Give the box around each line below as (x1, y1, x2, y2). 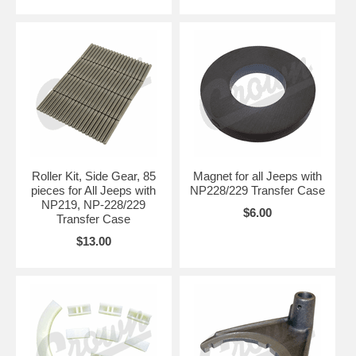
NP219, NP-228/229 (41, 197, 146, 211)
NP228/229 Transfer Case (189, 183, 325, 197)
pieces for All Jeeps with (31, 183, 157, 197)
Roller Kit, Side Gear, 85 (31, 168, 156, 183)
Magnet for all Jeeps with (192, 168, 322, 183)
